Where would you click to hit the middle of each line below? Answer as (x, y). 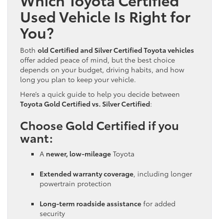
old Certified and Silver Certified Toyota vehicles (116, 50)
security (52, 213)
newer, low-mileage (78, 153)
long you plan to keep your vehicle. (78, 79)
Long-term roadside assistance (90, 203)
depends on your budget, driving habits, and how (102, 69)
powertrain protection (76, 183)
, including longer (163, 173)
